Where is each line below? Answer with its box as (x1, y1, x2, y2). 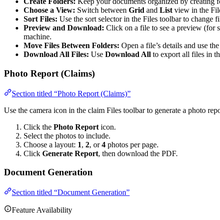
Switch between (75, 6, 129, 15)
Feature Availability (12, 206, 72, 214)
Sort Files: (24, 15, 57, 24)
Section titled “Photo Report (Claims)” (12, 89, 131, 98)
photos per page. (106, 140, 159, 149)
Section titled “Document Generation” (12, 188, 130, 196)
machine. (24, 32, 52, 41)
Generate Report (42, 149, 98, 158)
